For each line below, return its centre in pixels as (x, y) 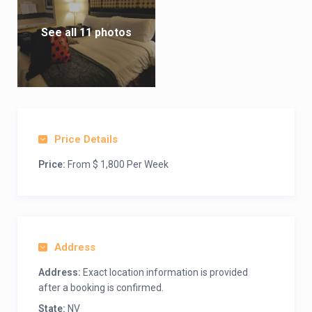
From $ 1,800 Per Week (117, 164)
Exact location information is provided (164, 272)
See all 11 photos (86, 32)
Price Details (86, 139)
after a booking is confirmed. (101, 288)
